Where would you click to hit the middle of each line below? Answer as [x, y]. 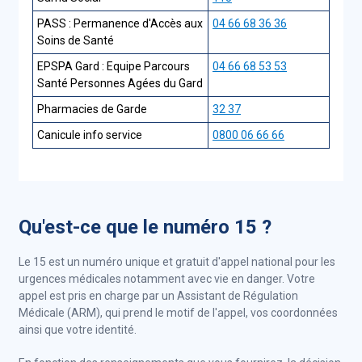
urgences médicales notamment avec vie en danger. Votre [167, 279]
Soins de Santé [76, 40]
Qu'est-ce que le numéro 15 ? [145, 227]
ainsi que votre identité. [79, 330]
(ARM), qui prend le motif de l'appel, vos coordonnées [202, 313]
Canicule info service [90, 135]
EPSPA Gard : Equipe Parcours [114, 66]
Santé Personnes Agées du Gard [120, 83]
